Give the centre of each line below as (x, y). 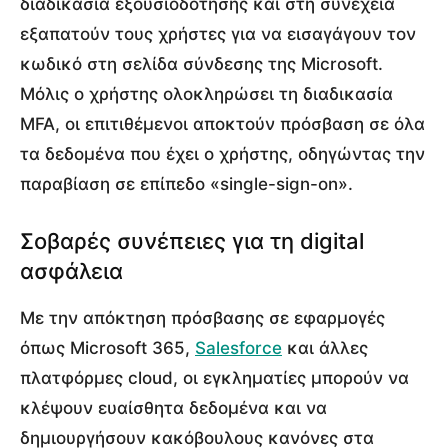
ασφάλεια (71, 271)
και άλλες (325, 348)
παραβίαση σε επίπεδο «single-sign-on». (186, 184)
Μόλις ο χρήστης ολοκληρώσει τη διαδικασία (206, 94)
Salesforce (238, 348)
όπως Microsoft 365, (107, 348)
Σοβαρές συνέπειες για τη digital (192, 241)
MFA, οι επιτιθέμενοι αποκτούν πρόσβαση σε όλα (222, 124)
